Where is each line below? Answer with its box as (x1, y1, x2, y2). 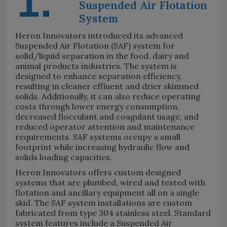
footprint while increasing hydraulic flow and (15, 141, 190, 152)
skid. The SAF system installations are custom (15, 197, 192, 208)
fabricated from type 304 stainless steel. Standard (15, 207, 211, 218)
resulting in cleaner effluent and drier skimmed (15, 81, 199, 91)
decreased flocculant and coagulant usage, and (15, 111, 199, 122)
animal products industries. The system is (15, 60, 177, 71)
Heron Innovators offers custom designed (15, 167, 181, 177)
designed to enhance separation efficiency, (15, 70, 182, 81)
